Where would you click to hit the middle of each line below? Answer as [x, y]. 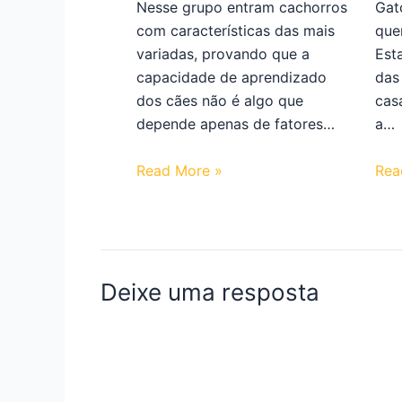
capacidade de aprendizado [232, 78]
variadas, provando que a [223, 54]
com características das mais [236, 31]
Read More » [179, 171]
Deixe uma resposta [210, 293]
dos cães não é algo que [220, 101]
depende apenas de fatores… [236, 124]
